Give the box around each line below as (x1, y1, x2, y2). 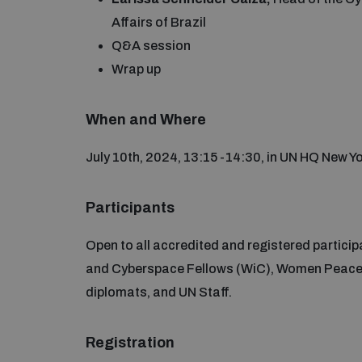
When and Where (86, 111, 206, 128)
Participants (86, 199, 175, 216)
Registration (86, 334, 175, 351)
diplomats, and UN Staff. (86, 284, 232, 299)
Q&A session (112, 38, 191, 53)
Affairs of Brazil (112, 15, 206, 29)
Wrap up (112, 61, 161, 76)
